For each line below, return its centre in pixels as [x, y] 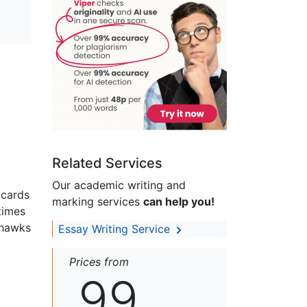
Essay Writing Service [116, 229]
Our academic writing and [119, 185]
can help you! [179, 202]
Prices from [99, 262]
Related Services [107, 163]
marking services [98, 202]
